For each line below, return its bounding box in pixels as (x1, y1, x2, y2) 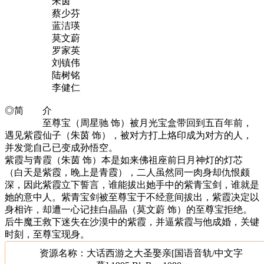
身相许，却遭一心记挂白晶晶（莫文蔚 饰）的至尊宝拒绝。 (5, 204, 252, 214)
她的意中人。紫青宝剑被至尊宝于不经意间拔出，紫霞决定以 (5, 192, 259, 202)
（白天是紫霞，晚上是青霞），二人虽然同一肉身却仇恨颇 (5, 167, 250, 177)
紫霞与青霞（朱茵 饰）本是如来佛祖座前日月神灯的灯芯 (5, 154, 243, 165)
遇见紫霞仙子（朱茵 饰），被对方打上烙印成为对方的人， (5, 130, 252, 140)
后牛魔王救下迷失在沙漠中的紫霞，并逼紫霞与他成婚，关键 (5, 216, 259, 227)
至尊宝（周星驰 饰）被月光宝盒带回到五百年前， (5, 117, 252, 128)
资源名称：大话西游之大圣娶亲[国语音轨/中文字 (39, 247, 243, 258)
